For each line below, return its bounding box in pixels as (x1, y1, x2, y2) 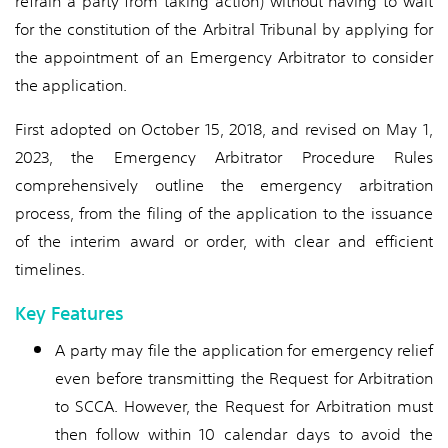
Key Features (15, 295, 124, 331)
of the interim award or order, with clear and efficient (15, 225, 433, 258)
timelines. (15, 253, 85, 286)
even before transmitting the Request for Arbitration (55, 362, 433, 395)
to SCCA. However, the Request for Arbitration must (55, 390, 433, 423)
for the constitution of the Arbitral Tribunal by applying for (15, 13, 433, 46)
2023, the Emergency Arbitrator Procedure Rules (15, 141, 433, 174)
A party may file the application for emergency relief (55, 334, 433, 367)
